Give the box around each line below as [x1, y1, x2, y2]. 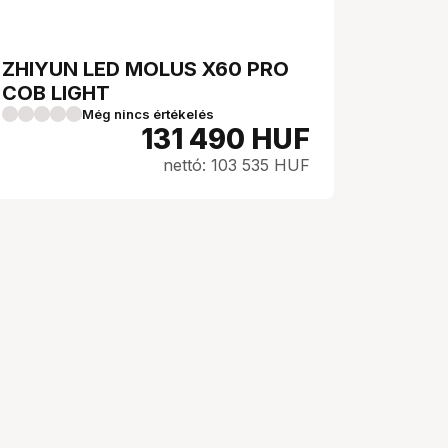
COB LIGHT [2, 81, 110, 105]
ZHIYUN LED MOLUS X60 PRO [2, 57, 289, 81]
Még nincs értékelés [82, 106, 214, 122]
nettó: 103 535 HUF [163, 155, 310, 175]
